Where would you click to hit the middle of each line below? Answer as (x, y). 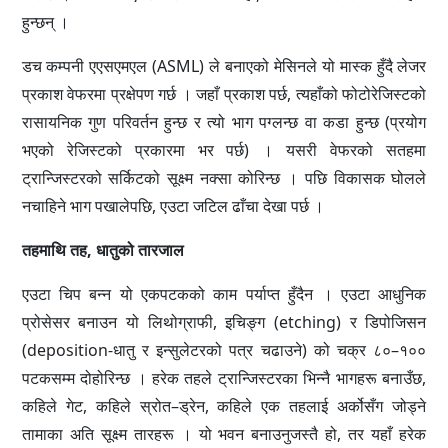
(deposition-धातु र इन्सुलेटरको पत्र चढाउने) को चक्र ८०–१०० (224, 350)
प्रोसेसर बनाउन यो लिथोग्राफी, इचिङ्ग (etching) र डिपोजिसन (224, 322)
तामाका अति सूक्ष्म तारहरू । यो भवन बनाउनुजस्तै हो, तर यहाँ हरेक (224, 434)
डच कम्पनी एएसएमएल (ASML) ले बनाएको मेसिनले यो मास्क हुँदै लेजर (224, 66)
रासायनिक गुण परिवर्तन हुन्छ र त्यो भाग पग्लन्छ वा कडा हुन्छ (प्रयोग (224, 122)
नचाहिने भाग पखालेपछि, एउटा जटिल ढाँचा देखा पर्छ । (172, 206)
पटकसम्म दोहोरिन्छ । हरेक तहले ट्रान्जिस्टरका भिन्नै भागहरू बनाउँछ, (224, 378)
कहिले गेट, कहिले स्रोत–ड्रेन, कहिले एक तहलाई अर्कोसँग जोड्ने (224, 406)
